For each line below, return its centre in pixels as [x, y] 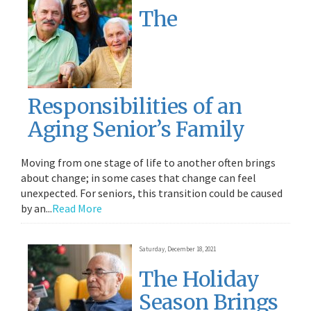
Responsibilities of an [135, 106]
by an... [36, 208]
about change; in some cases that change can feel [138, 178]
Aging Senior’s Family [136, 129]
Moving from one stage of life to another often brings [148, 162]
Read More [77, 208]
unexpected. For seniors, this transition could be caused [152, 193]
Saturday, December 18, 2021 [177, 249]
